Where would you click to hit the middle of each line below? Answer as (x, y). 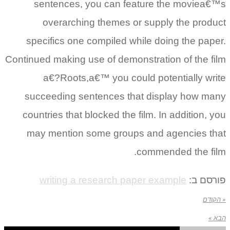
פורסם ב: (206, 180)
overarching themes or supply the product (134, 22)
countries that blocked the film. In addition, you (124, 114)
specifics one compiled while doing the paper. (126, 41)
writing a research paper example (113, 180)
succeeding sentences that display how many (125, 96)
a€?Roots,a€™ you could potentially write (135, 78)
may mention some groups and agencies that (126, 133)
